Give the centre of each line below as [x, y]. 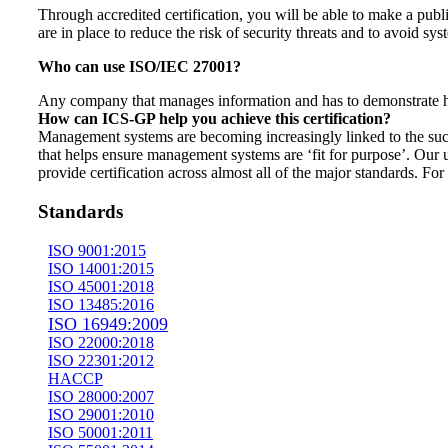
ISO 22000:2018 [101, 342]
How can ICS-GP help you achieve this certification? [214, 119]
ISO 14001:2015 [101, 268]
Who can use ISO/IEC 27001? [141, 67]
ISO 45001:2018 [101, 286]
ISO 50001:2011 [100, 432]
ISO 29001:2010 [101, 414]
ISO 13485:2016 [101, 304]
